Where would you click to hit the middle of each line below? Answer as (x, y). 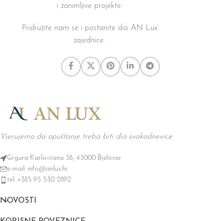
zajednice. (89, 40)
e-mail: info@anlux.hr (37, 169)
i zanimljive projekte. (89, 6)
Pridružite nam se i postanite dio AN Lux (89, 28)
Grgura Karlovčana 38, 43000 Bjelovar (64, 158)
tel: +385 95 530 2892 (39, 180)
